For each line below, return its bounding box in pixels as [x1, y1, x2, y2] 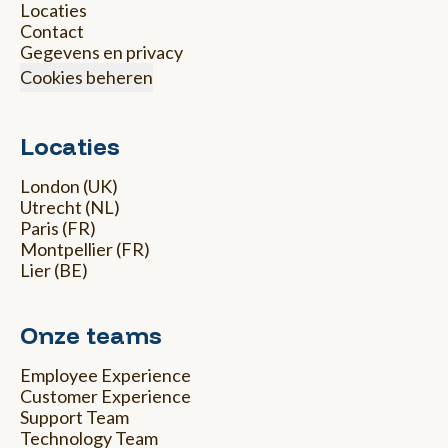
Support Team [20, 406, 129, 429]
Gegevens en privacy [20, 41, 183, 64]
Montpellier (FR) [20, 238, 150, 261]
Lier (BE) [20, 259, 88, 282]
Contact [20, 20, 84, 43]
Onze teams [20, 320, 162, 351]
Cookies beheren [20, 66, 153, 89]
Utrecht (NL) [20, 196, 120, 219]
